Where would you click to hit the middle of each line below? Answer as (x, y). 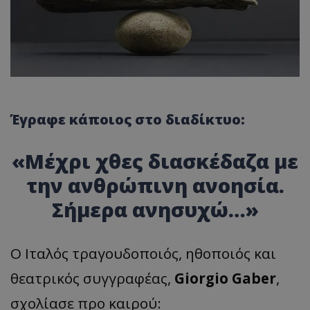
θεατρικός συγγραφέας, (92, 279)
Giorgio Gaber (225, 279)
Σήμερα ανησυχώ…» (155, 210)
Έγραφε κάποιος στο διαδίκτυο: (128, 120)
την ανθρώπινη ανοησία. (155, 185)
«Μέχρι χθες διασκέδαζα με (155, 161)
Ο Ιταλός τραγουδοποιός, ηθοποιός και (143, 254)
